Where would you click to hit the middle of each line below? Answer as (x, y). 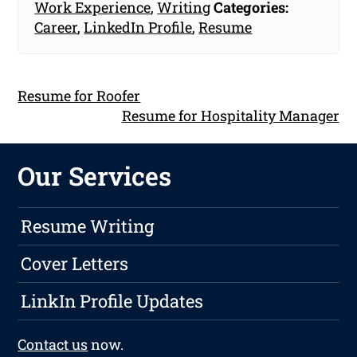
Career (56, 27)
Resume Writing (88, 226)
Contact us (53, 345)
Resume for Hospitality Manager (230, 115)
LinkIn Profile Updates (112, 301)
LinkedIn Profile (138, 27)
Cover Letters (75, 264)
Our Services (95, 176)
